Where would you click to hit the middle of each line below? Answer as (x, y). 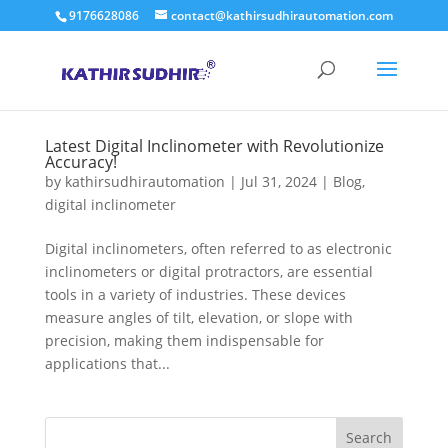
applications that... (107, 363)
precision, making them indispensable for (184, 340)
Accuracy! (80, 162)
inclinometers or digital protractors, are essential (208, 271)
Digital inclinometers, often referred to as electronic (218, 248)
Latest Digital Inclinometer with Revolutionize (214, 146)
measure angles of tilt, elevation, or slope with (198, 317)
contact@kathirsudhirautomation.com (281, 15)
